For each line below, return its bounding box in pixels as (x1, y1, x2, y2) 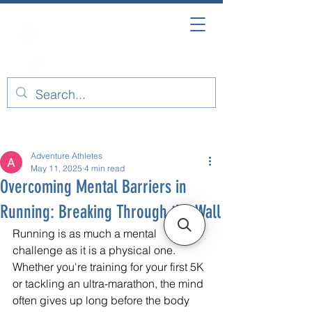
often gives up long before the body (13, 292, 192, 307)
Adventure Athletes (31, 150, 102, 161)
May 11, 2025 (31, 162, 82, 173)
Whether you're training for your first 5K (13, 259, 207, 274)
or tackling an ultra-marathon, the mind (13, 276, 206, 290)
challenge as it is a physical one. (13, 242, 178, 257)
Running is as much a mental (13, 226, 159, 240)
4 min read (84, 162, 125, 173)
